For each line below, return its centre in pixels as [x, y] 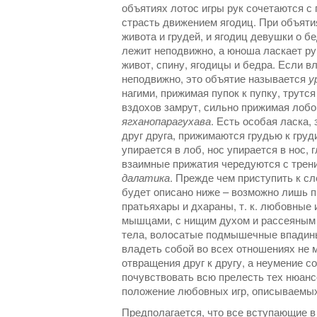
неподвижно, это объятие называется [215, 79]
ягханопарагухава [166, 121]
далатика [146, 178]
